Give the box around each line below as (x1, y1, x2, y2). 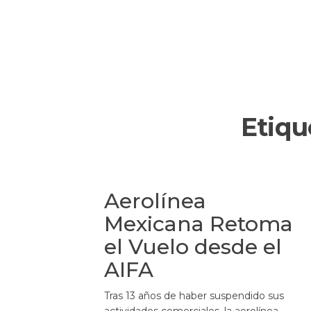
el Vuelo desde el (104, 233, 282, 260)
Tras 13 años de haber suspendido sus (104, 289, 284, 302)
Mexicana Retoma (104, 210, 293, 237)
